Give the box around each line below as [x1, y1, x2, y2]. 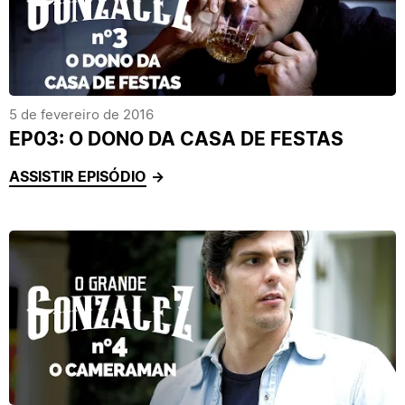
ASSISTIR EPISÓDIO [9, 167, 146, 185]
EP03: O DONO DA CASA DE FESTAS [9, 127, 344, 150]
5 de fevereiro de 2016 [9, 106, 154, 123]
